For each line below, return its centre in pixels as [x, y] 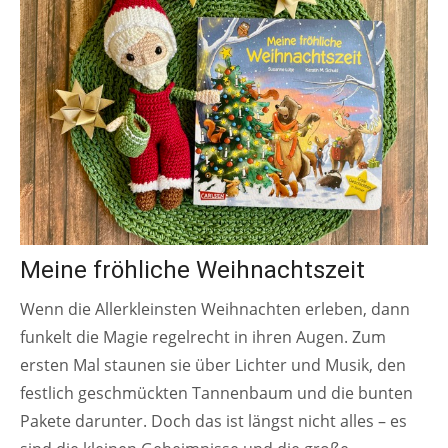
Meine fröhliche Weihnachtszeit [192, 269]
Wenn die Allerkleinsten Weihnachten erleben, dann [215, 308]
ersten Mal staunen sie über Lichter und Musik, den [213, 364]
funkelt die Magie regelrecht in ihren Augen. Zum [203, 336]
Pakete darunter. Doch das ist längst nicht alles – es [213, 420]
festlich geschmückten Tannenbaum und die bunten [216, 392]
